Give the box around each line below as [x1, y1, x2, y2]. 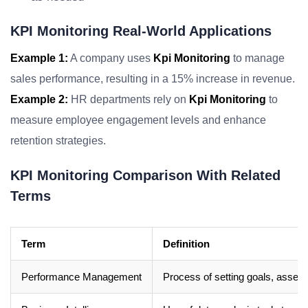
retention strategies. [10, 135, 106, 146]
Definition [163, 238, 210, 250]
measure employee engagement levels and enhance [10, 114, 266, 126]
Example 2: [10, 93, 68, 105]
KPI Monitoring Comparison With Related [10, 168, 280, 183]
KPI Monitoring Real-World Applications [10, 23, 272, 38]
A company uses [68, 52, 153, 64]
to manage [230, 52, 285, 64]
